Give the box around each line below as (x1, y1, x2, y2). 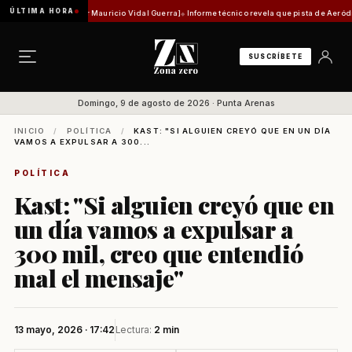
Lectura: (115, 324, 154, 335)
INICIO (14, 126, 46, 135)
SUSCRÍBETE (248, 53, 302, 60)
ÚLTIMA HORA (9, 7, 75, 15)
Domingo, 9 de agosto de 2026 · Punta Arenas (77, 97, 275, 108)
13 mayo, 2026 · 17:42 (14, 324, 115, 335)
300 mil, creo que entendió (14, 237, 304, 269)
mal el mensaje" (14, 262, 183, 294)
